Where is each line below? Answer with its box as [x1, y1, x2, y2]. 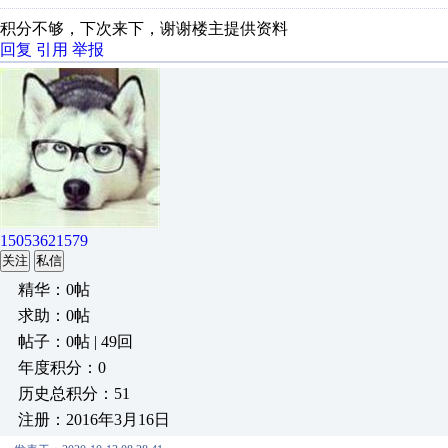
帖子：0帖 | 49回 [18, 333, 133, 350]
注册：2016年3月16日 [18, 411, 170, 428]
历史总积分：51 [18, 385, 130, 402]
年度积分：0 [18, 359, 106, 376]
